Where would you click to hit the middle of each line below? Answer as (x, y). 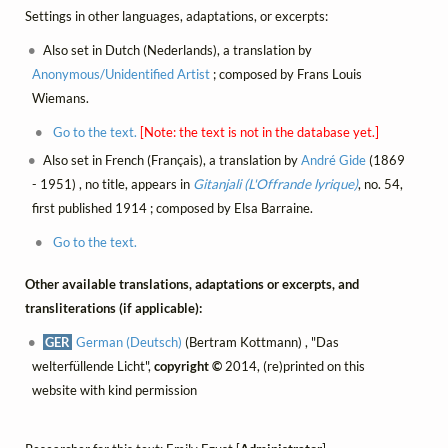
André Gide (334, 160)
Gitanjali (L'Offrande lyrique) (275, 184)
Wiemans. (60, 98)
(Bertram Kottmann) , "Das (261, 342)
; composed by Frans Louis (285, 74)
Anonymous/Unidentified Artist (120, 74)
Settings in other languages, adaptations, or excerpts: (176, 15)
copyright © (187, 366)
